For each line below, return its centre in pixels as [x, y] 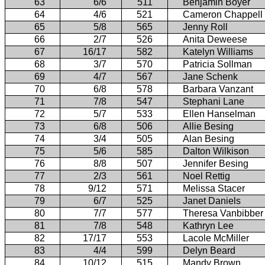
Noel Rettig [206, 176]
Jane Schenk [210, 76]
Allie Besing [208, 126]
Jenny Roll [205, 27]
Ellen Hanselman [219, 114]
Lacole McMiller [216, 238]
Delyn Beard [209, 250]
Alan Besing [209, 138]
